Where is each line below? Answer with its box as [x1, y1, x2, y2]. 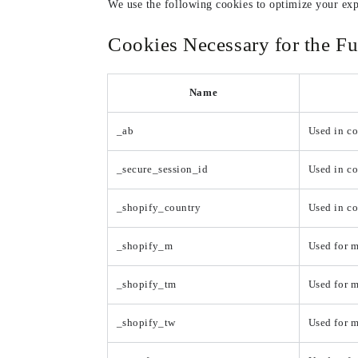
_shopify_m [116, 241, 173, 253]
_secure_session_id [116, 164, 209, 176]
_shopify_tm [116, 279, 177, 291]
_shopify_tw [116, 317, 176, 329]
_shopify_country [116, 202, 201, 214]
